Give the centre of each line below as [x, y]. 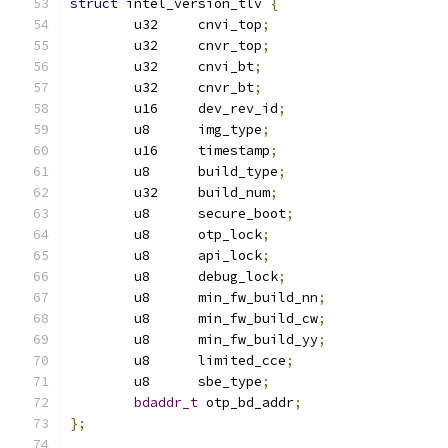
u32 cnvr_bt [226, 87]
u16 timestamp [234, 150]
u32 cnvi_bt [226, 66]
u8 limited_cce [242, 360]
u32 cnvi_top [230, 24]
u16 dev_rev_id [238, 108]
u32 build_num [234, 192]
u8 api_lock [230, 255]
